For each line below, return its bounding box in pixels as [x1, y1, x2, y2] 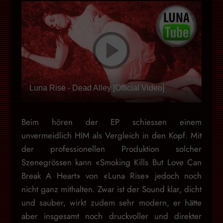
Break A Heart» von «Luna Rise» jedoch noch [21, 169, 202, 182]
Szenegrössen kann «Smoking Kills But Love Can [21, 156, 202, 168]
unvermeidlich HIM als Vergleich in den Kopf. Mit [21, 129, 202, 141]
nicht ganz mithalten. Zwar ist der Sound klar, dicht [21, 183, 202, 195]
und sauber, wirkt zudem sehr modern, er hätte [21, 196, 202, 209]
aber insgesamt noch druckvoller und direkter [21, 210, 202, 222]
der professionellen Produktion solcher [21, 142, 202, 155]
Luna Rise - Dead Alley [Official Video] [29, 84, 164, 93]
